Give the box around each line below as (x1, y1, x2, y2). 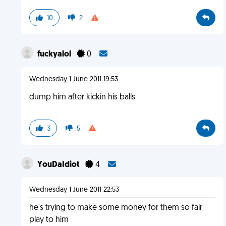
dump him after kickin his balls (29, 93, 135, 101)
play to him (29, 216, 69, 224)
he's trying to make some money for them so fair (29, 204, 202, 212)
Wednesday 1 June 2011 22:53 (29, 186, 119, 194)
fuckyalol (37, 50, 73, 59)
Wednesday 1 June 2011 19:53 (29, 76, 118, 83)
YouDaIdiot (37, 161, 81, 169)
